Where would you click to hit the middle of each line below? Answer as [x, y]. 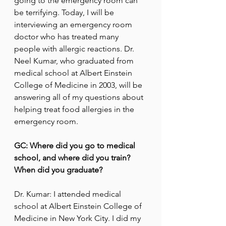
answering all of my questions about [80, 97]
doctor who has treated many [67, 37]
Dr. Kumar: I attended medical [69, 194]
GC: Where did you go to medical [76, 146]
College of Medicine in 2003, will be [79, 85]
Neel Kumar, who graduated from [75, 61]
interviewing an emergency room [74, 25]
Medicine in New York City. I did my [78, 218]
